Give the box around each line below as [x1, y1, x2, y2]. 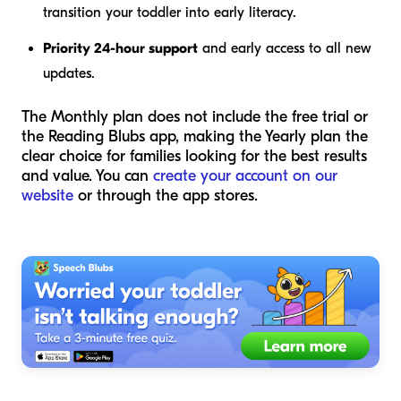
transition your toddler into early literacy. [43, 4, 296, 21]
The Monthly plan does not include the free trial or [21, 107, 368, 126]
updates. [43, 64, 95, 81]
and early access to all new [198, 39, 371, 56]
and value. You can [21, 166, 153, 185]
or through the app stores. [73, 185, 258, 205]
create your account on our [153, 166, 337, 185]
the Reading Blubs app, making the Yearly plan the [21, 126, 368, 146]
